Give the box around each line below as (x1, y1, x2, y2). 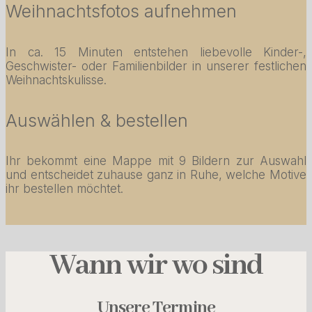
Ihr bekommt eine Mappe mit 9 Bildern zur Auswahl (6, 154, 306, 169)
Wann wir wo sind (49, 247, 263, 286)
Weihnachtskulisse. (6, 72, 107, 87)
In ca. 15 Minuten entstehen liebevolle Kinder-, (6, 45, 306, 59)
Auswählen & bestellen (6, 109, 188, 131)
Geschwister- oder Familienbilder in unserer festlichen (6, 58, 306, 73)
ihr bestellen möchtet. (6, 182, 123, 196)
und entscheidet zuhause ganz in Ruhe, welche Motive (6, 168, 306, 182)
